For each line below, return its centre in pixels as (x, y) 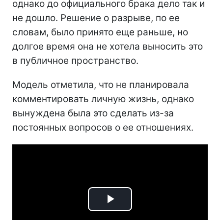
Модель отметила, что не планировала (101, 84)
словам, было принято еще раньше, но (100, 32)
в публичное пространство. (75, 60)
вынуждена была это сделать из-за (93, 113)
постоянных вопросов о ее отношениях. (103, 127)
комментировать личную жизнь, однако (103, 99)
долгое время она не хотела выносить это (108, 46)
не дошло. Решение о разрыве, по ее (96, 18)
